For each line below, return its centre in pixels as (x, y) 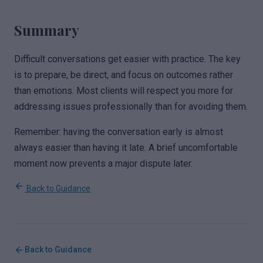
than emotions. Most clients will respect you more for (124, 91)
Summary (47, 30)
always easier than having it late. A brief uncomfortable (126, 148)
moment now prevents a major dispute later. (103, 163)
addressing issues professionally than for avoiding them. (131, 107)
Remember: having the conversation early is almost (119, 132)
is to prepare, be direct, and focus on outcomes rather (124, 75)
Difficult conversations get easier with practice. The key (127, 59)
